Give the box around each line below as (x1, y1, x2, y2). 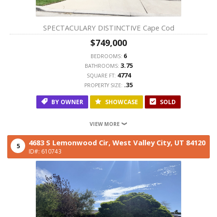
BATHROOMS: (84, 62, 121, 69)
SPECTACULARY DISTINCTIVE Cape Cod (43, 23, 174, 32)
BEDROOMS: (90, 53, 124, 60)
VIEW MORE (89, 121, 121, 127)
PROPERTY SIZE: (84, 82, 124, 89)
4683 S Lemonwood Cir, (29, 138, 112, 147)
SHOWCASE (104, 98, 138, 106)
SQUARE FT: (86, 72, 117, 79)
